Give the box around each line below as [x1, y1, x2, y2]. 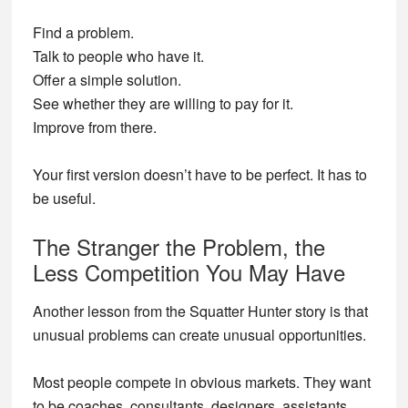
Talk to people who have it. [32, 46, 204, 66]
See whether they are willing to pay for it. [32, 93, 293, 114]
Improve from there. [32, 117, 157, 138]
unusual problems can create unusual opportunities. [32, 324, 366, 345]
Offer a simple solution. [32, 69, 181, 90]
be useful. [32, 188, 96, 209]
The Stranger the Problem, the [32, 230, 325, 262]
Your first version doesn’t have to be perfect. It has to [32, 164, 367, 185]
